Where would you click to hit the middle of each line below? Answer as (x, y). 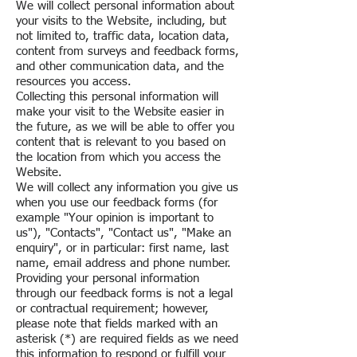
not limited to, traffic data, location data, (123, 36)
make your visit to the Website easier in (120, 112)
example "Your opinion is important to (115, 218)
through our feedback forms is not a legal (124, 294)
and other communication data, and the (120, 67)
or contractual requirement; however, (112, 309)
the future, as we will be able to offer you (125, 127)
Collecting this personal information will (117, 97)
